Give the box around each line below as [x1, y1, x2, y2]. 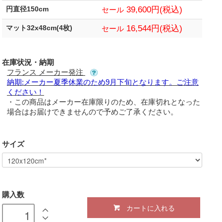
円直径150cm [5, 5, 55, 13]
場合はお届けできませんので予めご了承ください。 [6, 107, 178, 116]
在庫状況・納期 [1, 57, 54, 66]
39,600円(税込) [123, 4, 182, 14]
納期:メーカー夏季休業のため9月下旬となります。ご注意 [6, 77, 199, 86]
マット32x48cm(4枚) [5, 24, 79, 32]
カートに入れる [126, 202, 175, 213]
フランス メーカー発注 [6, 67, 85, 76]
